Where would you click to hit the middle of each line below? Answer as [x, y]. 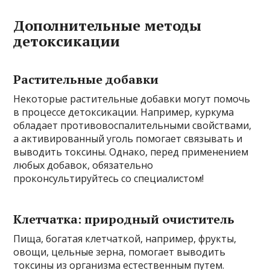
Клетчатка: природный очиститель [124, 219]
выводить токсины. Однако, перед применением [131, 152]
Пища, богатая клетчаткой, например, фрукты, [125, 238]
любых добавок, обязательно [83, 165]
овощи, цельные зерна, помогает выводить [120, 252]
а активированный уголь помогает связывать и [128, 138]
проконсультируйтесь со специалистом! [109, 178]
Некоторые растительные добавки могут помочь [132, 99]
